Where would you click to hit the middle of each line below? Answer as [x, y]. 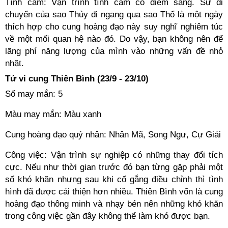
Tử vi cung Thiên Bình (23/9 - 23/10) [77, 79]
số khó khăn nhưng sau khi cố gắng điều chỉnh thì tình [114, 179]
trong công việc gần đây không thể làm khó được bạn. [108, 216]
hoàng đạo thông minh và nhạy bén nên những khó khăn [114, 204]
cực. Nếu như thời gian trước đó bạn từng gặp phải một [114, 167]
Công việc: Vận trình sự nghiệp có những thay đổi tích [114, 155]
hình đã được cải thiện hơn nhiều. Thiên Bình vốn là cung [114, 192]
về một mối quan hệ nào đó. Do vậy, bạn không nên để [114, 39]
